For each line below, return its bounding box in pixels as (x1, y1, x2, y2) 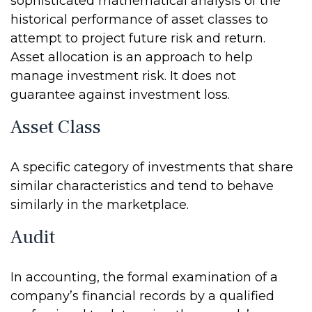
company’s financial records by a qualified (10, 288, 274, 304)
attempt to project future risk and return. (10, 31, 265, 46)
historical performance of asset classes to (10, 12, 268, 27)
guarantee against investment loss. (10, 87, 230, 102)
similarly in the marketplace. (10, 197, 189, 212)
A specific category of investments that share (10, 159, 293, 175)
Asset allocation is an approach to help (10, 49, 253, 65)
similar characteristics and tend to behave (10, 178, 274, 194)
